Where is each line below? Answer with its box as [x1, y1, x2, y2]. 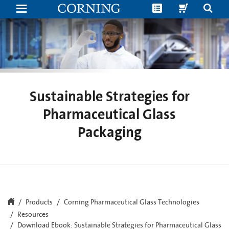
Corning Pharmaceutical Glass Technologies [64, 198, 199, 207]
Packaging [77, 123, 142, 142]
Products [26, 198, 53, 207]
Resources [17, 210, 49, 219]
